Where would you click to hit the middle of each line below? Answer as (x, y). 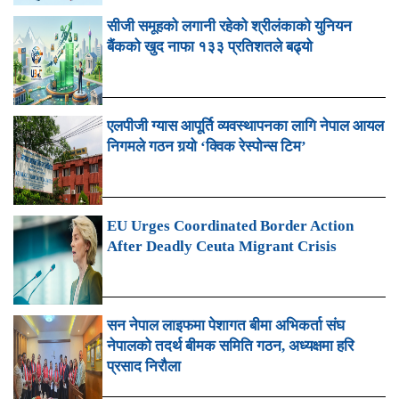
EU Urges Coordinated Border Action (230, 225)
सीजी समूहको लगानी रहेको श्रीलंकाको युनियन (229, 26)
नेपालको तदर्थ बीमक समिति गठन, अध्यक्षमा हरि (230, 346)
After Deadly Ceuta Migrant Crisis (222, 246)
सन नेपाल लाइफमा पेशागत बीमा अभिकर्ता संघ (226, 325)
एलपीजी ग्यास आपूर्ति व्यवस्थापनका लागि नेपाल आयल (245, 126)
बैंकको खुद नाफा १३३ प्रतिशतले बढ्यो (210, 46)
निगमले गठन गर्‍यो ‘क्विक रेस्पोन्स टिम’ (207, 146)
